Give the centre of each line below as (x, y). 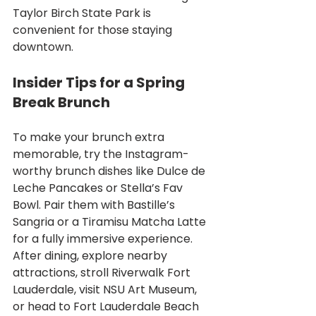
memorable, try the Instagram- (101, 154)
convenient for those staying (94, 30)
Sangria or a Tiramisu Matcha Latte (111, 221)
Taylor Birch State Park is (83, 13)
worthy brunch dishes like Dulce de (110, 171)
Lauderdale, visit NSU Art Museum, (106, 289)
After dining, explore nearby (91, 255)
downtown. (43, 47)
